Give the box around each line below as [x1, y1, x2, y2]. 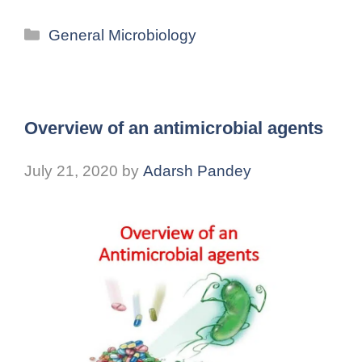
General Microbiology [48, 26, 197, 44]
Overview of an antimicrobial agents [24, 117, 323, 138]
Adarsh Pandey [143, 162, 251, 180]
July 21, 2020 [24, 162, 118, 180]
